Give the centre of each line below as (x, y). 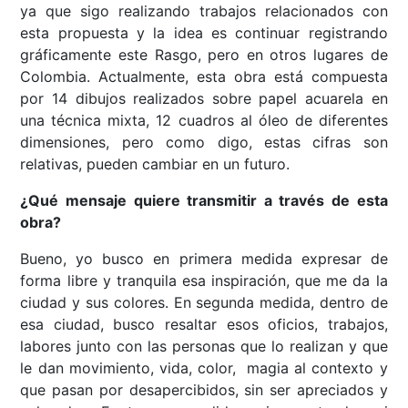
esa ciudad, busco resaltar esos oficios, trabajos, (204, 324)
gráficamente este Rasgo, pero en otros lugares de (204, 54)
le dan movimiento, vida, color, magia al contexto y (204, 367)
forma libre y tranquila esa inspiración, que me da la (204, 280)
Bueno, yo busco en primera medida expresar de (204, 258)
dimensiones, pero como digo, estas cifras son (204, 142)
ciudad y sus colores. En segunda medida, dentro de (204, 302)
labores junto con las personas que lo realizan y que (204, 346)
